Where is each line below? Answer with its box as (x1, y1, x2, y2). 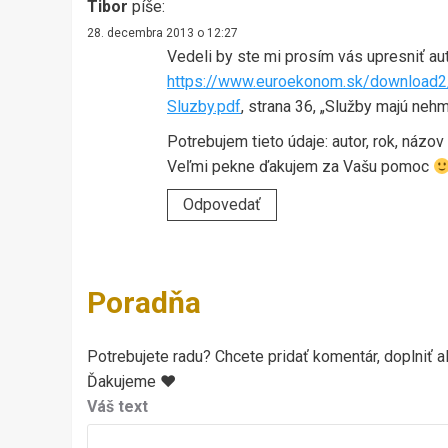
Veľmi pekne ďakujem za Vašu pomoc (167, 157, 433, 177)
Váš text (87, 397, 148, 417)
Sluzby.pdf (167, 97, 241, 117)
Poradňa (87, 285, 201, 321)
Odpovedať (183, 195, 261, 215)
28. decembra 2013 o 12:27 (87, 26, 238, 41)
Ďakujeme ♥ (87, 372, 176, 392)
